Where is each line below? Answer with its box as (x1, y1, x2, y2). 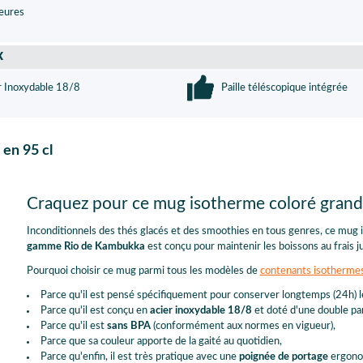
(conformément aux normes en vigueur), (150, 321, 335, 332)
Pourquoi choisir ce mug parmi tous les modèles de (26, 266, 260, 277)
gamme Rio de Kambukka (26, 241, 145, 253)
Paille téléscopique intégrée (219, 82, 348, 93)
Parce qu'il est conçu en (40, 305, 150, 317)
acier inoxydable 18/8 (149, 305, 252, 317)
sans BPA (106, 321, 151, 332)
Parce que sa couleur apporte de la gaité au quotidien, (40, 336, 282, 348)
